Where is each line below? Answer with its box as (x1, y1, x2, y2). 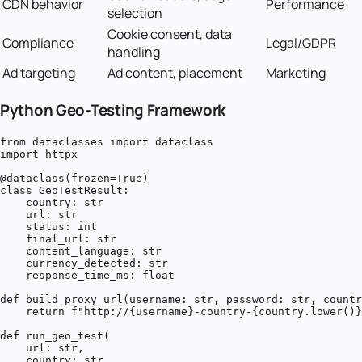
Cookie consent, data (107, 25, 232, 44)
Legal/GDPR (266, 34, 336, 53)
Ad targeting (2, 64, 75, 82)
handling (107, 43, 160, 61)
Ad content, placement (107, 64, 242, 82)
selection (107, 4, 162, 23)
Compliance (2, 34, 74, 53)
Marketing (266, 64, 326, 82)
